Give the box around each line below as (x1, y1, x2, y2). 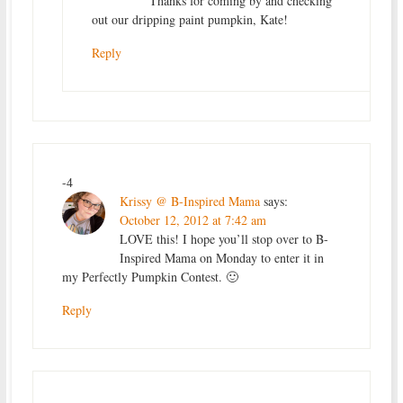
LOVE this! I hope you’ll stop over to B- (119, 229, 328, 247)
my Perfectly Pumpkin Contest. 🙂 (61, 267, 238, 285)
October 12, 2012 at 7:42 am (119, 210, 266, 228)
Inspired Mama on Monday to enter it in (119, 248, 324, 266)
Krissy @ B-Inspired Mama (119, 192, 260, 210)
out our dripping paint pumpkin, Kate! (91, 10, 288, 28)
